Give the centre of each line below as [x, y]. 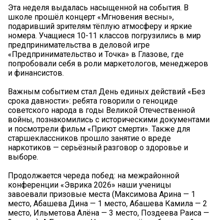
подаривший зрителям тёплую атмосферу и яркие [100, 26]
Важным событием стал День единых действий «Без [107, 91]
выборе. [23, 157]
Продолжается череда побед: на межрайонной [94, 175]
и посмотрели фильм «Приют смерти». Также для [99, 129]
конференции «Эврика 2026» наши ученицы [90, 185]
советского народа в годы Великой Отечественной [101, 110]
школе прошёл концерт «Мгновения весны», [91, 17]
